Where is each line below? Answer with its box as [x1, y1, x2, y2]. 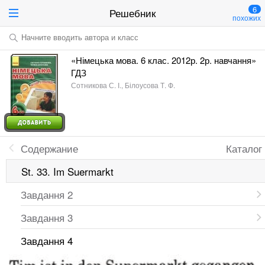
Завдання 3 [21, 210, 73, 225]
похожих [232, 12, 261, 22]
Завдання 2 [21, 187, 73, 202]
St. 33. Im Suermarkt [21, 164, 114, 179]
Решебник [109, 5, 156, 20]
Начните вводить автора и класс [21, 31, 138, 43]
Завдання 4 [21, 233, 73, 248]
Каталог [226, 141, 262, 156]
